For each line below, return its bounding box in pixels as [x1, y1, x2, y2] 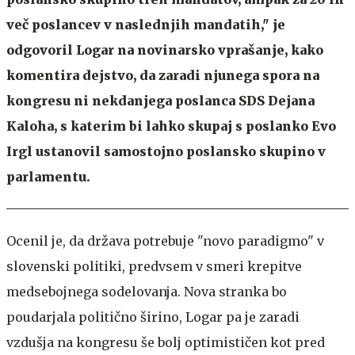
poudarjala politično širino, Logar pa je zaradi [6, 309, 300, 325]
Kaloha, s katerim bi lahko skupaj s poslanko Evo [6, 118, 336, 134]
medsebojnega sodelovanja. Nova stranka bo [6, 284, 287, 300]
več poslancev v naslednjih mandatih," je [6, 17, 285, 32]
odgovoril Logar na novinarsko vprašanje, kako [6, 42, 323, 58]
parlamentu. [6, 169, 90, 185]
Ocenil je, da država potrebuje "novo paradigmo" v [6, 233, 324, 249]
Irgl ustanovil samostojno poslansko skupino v [6, 143, 326, 159]
